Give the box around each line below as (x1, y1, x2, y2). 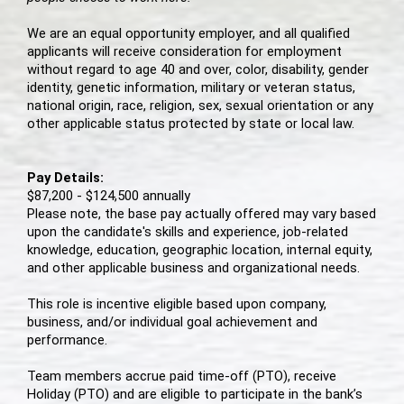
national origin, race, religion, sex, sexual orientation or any (27, 97, 373, 115)
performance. (27, 332, 107, 349)
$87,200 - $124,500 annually (27, 188, 190, 205)
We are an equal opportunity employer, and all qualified (27, 25, 350, 42)
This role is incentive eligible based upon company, (27, 296, 326, 313)
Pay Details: (27, 170, 104, 187)
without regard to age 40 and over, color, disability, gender (27, 61, 369, 78)
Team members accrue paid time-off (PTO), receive (27, 368, 336, 385)
